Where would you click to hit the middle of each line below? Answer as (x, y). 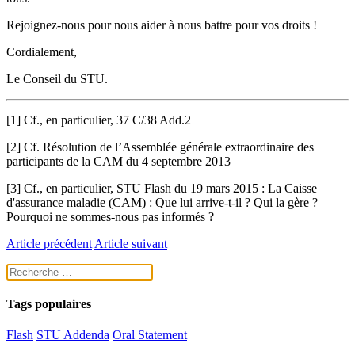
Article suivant (131, 243)
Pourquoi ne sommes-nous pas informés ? (110, 216)
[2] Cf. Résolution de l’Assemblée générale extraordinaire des (160, 147)
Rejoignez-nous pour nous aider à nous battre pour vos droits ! (162, 25)
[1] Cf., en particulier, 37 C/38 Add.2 (99, 120)
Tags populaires (49, 304)
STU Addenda (73, 335)
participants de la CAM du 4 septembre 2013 (118, 161)
